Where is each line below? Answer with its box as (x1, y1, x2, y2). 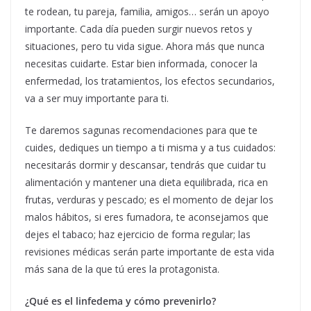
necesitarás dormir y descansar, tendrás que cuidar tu (25, 158, 266, 171)
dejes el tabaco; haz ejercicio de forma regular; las (25, 227, 251, 241)
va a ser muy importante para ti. (25, 91, 169, 105)
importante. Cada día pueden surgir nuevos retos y (25, 22, 252, 35)
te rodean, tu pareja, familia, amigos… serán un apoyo (25, 4, 269, 18)
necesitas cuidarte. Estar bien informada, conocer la (25, 56, 258, 70)
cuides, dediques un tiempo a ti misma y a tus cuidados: (25, 140, 276, 154)
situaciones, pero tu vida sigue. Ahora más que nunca (25, 39, 264, 53)
